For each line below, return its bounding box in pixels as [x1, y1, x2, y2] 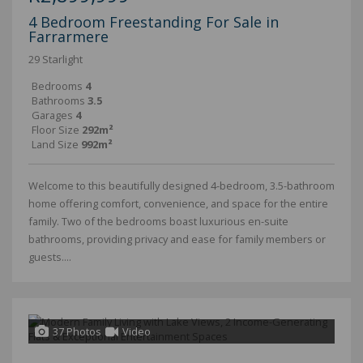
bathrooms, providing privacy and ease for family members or [28, 232, 326, 246]
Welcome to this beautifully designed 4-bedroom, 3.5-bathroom [28, 178, 335, 193]
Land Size [32, 137, 79, 152]
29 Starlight [28, 52, 83, 66]
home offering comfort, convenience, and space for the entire [28, 196, 328, 211]
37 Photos [53, 324, 101, 339]
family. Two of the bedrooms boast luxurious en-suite [28, 214, 288, 228]
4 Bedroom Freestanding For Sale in [28, 12, 279, 32]
